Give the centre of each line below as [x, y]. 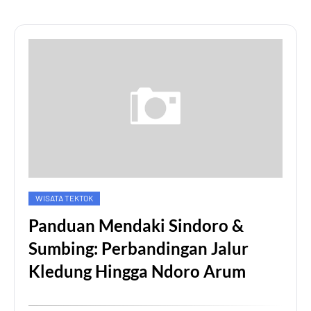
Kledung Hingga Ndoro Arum [137, 271]
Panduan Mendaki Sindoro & [136, 225]
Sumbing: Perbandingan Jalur [138, 248]
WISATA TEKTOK [64, 198]
